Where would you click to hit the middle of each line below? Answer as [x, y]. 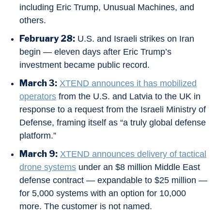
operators [38, 97]
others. [33, 21]
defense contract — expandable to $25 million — [113, 180]
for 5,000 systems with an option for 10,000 [103, 194]
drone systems [48, 167]
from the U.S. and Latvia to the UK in [128, 97]
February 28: [47, 39]
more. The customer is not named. [86, 207]
